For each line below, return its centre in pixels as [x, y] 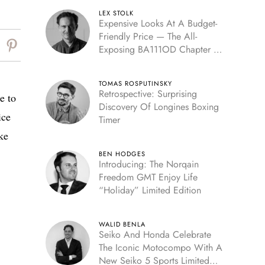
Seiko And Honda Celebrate [155, 235]
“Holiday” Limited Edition [150, 190]
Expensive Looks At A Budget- [158, 23]
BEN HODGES [122, 154]
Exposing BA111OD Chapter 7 [158, 49]
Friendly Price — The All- [148, 36]
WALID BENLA [122, 224]
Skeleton [115, 62]
